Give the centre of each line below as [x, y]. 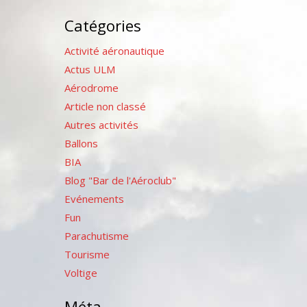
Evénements [94, 198]
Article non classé [105, 106]
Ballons [81, 143]
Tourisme [87, 254]
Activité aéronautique [114, 50]
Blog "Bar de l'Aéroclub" [120, 180]
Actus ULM [89, 69]
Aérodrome [91, 87]
